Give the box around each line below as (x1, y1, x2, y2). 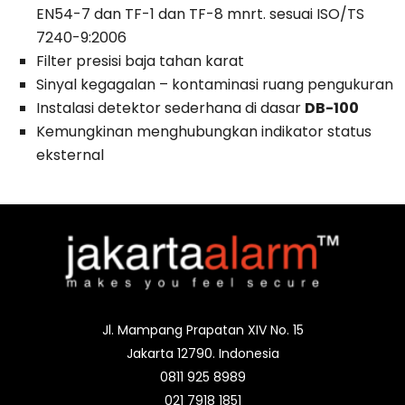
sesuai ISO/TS (269, 4, 364, 24)
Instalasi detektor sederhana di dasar (36, 98, 301, 118)
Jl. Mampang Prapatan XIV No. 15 (101, 321, 304, 339)
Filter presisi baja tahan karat (36, 51, 244, 71)
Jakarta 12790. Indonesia (126, 344, 279, 363)
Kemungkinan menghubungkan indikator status (36, 121, 372, 142)
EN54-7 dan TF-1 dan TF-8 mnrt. (36, 4, 266, 24)
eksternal (36, 145, 104, 165)
